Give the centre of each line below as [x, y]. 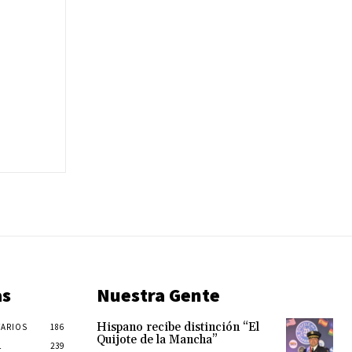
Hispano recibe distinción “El [178, 328]
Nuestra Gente [158, 295]
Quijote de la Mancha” [157, 340]
